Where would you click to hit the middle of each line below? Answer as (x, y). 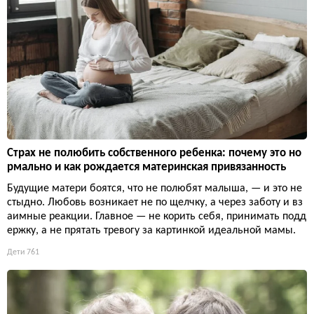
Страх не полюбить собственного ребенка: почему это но (154, 153)
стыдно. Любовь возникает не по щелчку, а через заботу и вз (155, 203)
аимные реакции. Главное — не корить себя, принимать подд (157, 217)
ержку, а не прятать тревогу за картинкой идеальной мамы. (151, 231)
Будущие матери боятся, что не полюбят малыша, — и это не (155, 189)
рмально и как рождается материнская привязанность (146, 168)
